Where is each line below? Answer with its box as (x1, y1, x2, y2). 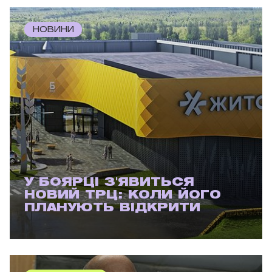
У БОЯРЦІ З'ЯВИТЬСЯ (24, 177, 194, 188)
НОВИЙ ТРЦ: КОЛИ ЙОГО (24, 190, 221, 200)
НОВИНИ (32, 25, 74, 34)
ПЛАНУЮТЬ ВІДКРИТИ (24, 203, 200, 213)
